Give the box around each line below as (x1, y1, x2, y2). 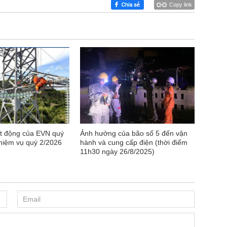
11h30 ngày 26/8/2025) (80, 147, 155, 156)
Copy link (169, 2, 192, 8)
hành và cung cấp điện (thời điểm (80, 138, 187, 146)
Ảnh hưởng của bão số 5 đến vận (80, 129, 187, 137)
